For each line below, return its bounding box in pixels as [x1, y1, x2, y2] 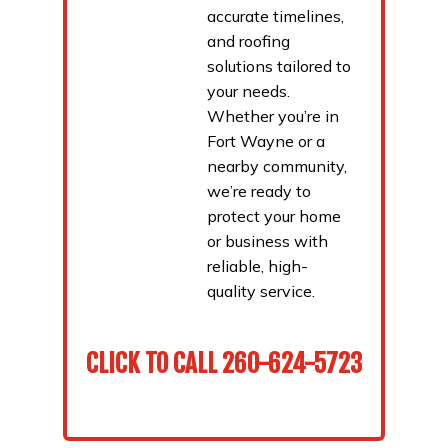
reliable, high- [206, 256, 308, 277]
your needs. [206, 81, 290, 102]
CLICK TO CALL [85, 348, 222, 380]
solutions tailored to [206, 56, 351, 77]
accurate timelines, [206, 6, 344, 27]
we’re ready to [206, 181, 311, 202]
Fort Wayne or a [206, 131, 325, 152]
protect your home [206, 206, 341, 227]
